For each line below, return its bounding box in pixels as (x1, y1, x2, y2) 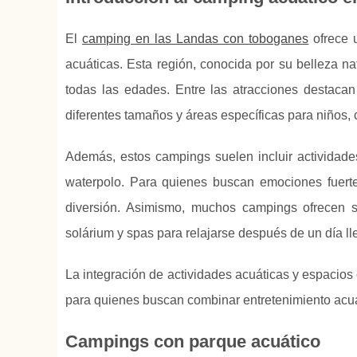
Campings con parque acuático (65, 331, 320, 352)
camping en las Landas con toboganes (82, 32, 309, 46)
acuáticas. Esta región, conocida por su (65, 57, 296, 72)
